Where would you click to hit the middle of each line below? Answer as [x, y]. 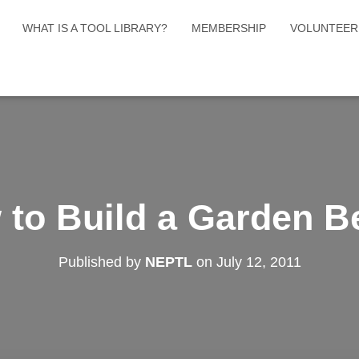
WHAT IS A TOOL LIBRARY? [95, 28]
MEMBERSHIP [229, 28]
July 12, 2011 [258, 262]
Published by [101, 262]
